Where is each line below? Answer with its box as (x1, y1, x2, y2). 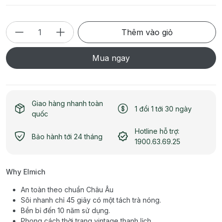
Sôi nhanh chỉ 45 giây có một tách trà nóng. (21, 196, 161, 205)
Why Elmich (6, 167, 46, 176)
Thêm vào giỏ (121, 27, 173, 38)
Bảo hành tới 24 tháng (32, 132, 103, 141)
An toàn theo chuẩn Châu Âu (21, 185, 113, 194)
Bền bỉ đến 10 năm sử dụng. (21, 206, 110, 215)
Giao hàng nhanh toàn (32, 99, 103, 108)
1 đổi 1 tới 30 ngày (135, 104, 192, 113)
